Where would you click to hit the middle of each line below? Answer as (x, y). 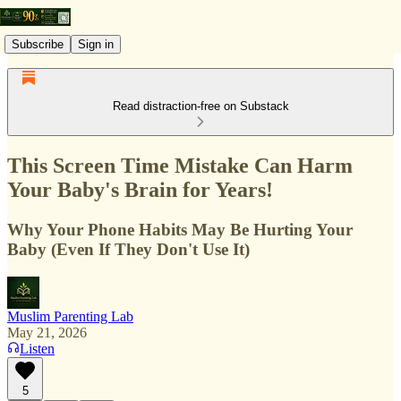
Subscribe (38, 44)
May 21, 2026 (47, 332)
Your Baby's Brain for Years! (140, 189)
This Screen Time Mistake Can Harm (180, 165)
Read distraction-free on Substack (200, 106)
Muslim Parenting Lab (70, 316)
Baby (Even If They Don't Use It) (128, 249)
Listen (37, 348)
